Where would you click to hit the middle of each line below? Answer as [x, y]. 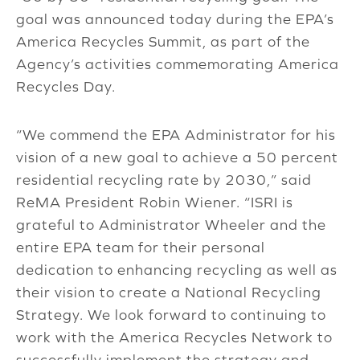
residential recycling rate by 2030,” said [164, 180]
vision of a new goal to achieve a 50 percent [177, 157]
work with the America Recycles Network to [174, 337]
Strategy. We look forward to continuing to [171, 315]
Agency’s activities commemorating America [178, 64]
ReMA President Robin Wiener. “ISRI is [155, 202]
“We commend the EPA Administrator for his [176, 135]
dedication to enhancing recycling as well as [177, 270]
